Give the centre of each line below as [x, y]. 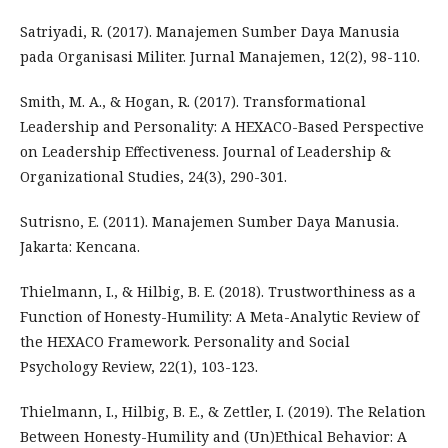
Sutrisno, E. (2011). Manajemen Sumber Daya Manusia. [209, 221]
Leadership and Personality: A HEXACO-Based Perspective [222, 126]
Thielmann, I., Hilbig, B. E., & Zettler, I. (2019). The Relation [223, 411]
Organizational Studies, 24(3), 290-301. [153, 176]
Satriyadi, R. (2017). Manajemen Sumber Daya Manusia [210, 31]
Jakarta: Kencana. [80, 246]
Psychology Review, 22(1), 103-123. [139, 366]
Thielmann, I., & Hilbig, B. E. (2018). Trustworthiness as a [218, 291]
